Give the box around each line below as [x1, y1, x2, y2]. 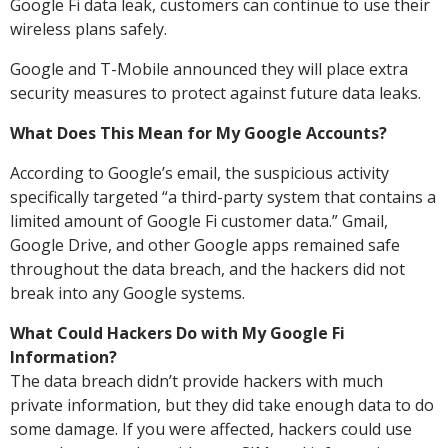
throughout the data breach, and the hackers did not [10, 258, 405, 280]
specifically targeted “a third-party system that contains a [10, 186, 436, 208]
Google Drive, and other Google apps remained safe [10, 234, 400, 256]
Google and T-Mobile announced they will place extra [10, 58, 408, 80]
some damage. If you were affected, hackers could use [10, 418, 412, 440]
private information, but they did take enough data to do [10, 394, 434, 416]
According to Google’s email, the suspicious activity [10, 162, 389, 184]
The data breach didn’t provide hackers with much [10, 370, 383, 392]
